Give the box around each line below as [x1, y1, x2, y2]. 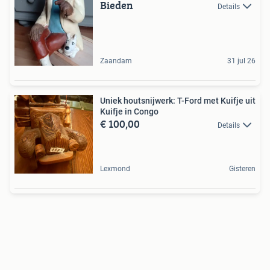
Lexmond [100, 165, 130, 173]
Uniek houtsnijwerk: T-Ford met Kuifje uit [100, 96, 256, 105]
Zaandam [100, 57, 132, 65]
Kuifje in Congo [100, 107, 159, 116]
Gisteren [229, 165, 256, 173]
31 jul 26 [227, 57, 256, 65]
